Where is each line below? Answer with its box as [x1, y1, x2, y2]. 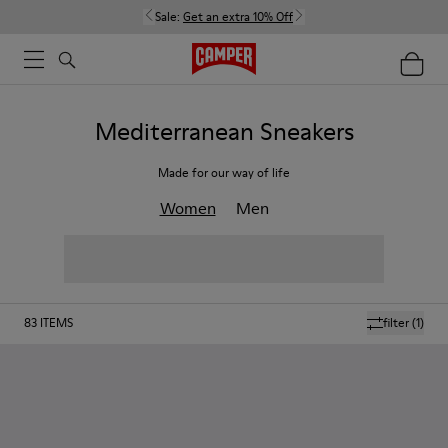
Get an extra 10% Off [183, 8, 293, 25]
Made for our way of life [158, 164, 290, 181]
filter [383, 314, 409, 331]
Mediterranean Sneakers [94, 115, 354, 148]
